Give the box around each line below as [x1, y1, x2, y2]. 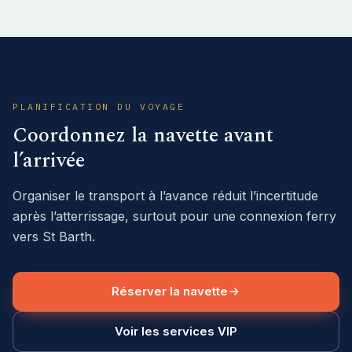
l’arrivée [13, 145, 85, 176]
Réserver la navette [112, 284, 228, 299]
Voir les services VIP [115, 324, 237, 339]
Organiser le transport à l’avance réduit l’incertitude [13, 188, 318, 203]
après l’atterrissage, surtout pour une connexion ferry [13, 208, 336, 224]
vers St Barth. [13, 229, 95, 244]
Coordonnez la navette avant [13, 119, 273, 151]
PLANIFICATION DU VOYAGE [13, 101, 185, 112]
